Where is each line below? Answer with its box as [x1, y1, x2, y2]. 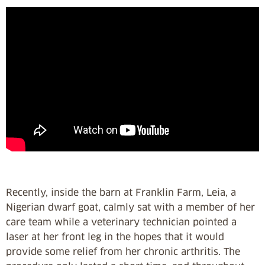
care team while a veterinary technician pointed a [6, 216, 237, 228]
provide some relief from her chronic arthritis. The [6, 246, 240, 257]
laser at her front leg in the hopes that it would [6, 231, 224, 243]
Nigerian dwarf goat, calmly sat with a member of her [6, 202, 255, 213]
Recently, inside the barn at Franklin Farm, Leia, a [6, 187, 236, 198]
